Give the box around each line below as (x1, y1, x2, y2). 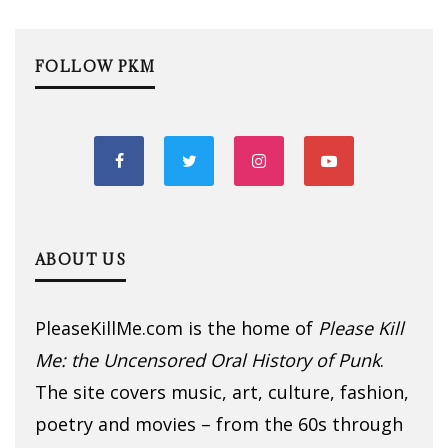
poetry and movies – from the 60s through (35, 411, 403, 436)
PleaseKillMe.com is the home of (35, 315, 318, 340)
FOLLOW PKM (35, 56, 155, 76)
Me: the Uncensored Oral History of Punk (35, 347, 380, 372)
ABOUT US (35, 249, 127, 269)
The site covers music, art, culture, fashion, (35, 379, 409, 404)
